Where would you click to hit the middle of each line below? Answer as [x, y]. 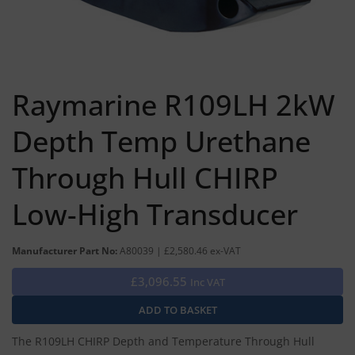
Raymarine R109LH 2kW [174, 105]
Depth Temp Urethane [161, 141]
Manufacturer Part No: [66, 250]
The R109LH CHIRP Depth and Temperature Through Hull [163, 341]
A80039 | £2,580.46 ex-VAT [180, 250]
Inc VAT [207, 282]
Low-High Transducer [155, 214]
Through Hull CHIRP [145, 177]
